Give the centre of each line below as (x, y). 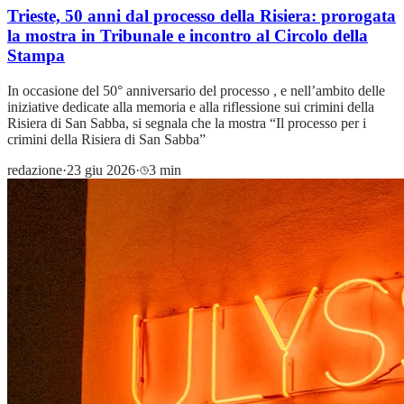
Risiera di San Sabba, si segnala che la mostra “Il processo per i (187, 123)
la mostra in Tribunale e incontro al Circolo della (188, 36)
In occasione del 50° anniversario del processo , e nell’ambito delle (196, 90)
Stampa (36, 56)
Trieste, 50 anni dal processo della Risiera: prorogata (202, 16)
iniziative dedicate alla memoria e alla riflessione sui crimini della (191, 106)
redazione (35, 170)
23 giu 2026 (101, 170)
